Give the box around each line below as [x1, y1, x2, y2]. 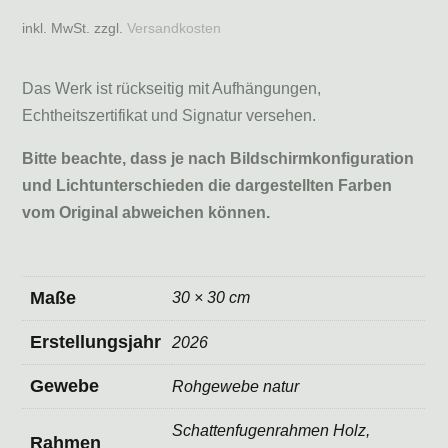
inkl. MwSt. [22, 20, 91, 36]
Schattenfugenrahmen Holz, [172, 422, 371, 439]
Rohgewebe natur [172, 378, 300, 395]
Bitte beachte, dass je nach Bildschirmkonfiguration [22, 150, 415, 167]
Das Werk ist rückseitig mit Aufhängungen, [22, 80, 322, 97]
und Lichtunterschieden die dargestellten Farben [22, 177, 393, 194]
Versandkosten [127, 20, 222, 36]
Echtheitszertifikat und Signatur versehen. [22, 107, 317, 124]
